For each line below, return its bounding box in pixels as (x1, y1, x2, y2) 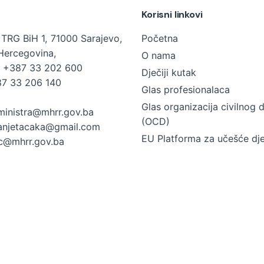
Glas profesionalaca (141, 84, 230, 96)
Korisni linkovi (141, 8, 203, 21)
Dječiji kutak (141, 67, 196, 79)
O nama (141, 49, 176, 62)
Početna (141, 32, 178, 45)
